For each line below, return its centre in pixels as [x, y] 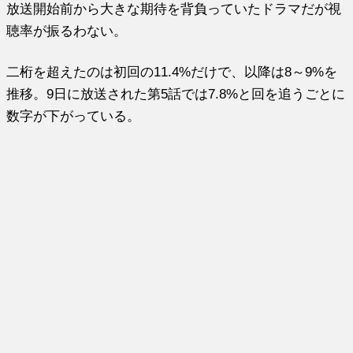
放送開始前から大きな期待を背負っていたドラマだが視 [174, 9]
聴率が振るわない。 [67, 31]
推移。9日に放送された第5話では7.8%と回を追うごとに [176, 94]
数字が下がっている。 [74, 116]
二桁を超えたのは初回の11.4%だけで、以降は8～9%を [172, 72]
